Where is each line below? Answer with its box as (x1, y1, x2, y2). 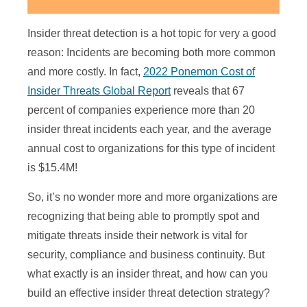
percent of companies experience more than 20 (27, 104, 255, 116)
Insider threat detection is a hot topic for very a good (27, 27, 276, 40)
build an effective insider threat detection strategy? (27, 287, 270, 299)
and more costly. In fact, (27, 66, 143, 78)
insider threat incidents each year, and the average (27, 123, 271, 136)
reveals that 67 (171, 85, 245, 97)
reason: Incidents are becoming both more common (27, 47, 275, 59)
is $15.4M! (27, 162, 77, 174)
